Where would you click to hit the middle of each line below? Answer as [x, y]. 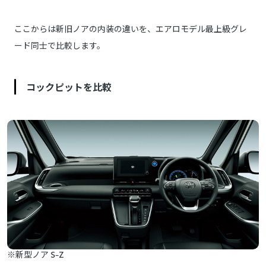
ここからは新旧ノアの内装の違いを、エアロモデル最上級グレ [131, 29]
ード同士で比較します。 [60, 45]
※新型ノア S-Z [36, 254]
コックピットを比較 [69, 87]
